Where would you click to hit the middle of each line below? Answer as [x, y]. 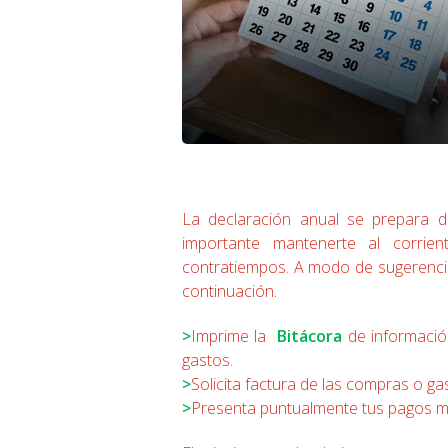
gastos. [207, 360]
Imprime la [229, 336]
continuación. [229, 291]
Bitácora [310, 336]
